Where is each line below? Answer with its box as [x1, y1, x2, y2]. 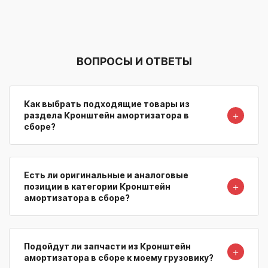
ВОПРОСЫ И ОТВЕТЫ [76, 55, 192, 68]
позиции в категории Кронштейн [24, 181, 170, 192]
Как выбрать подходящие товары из [24, 99, 190, 109]
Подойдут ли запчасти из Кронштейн [24, 241, 191, 252]
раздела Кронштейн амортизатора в [24, 110, 189, 121]
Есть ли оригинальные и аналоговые [24, 170, 188, 181]
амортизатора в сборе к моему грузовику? [24, 252, 214, 263]
